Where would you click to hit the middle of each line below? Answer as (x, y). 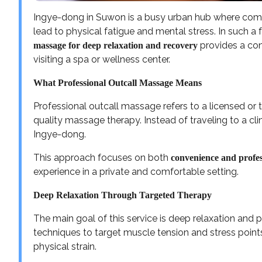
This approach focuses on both (102, 157)
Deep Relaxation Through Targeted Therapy (123, 195)
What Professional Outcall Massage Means (118, 82)
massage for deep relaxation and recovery (116, 45)
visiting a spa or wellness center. (102, 59)
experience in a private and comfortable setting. (136, 171)
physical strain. (65, 246)
